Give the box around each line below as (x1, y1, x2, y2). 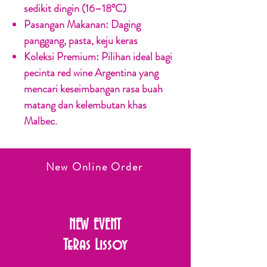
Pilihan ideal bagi (99, 49, 172, 65)
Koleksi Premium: (24, 49, 99, 65)
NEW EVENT (69, 217, 122, 234)
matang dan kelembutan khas (24, 97, 147, 113)
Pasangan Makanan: (24, 17, 108, 33)
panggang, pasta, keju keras (24, 33, 138, 49)
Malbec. (24, 113, 57, 129)
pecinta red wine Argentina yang (24, 65, 159, 81)
